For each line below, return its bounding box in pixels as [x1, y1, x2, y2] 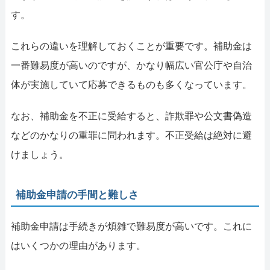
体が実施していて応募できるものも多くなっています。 [10, 79, 252, 90]
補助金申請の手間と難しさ [16, 189, 139, 201]
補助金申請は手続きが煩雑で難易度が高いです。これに [10, 221, 252, 231]
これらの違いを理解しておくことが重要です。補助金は [10, 40, 252, 51]
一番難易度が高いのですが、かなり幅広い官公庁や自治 [10, 60, 252, 71]
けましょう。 [10, 149, 69, 160]
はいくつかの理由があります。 [10, 240, 146, 251]
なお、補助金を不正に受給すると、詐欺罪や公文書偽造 [10, 110, 252, 121]
